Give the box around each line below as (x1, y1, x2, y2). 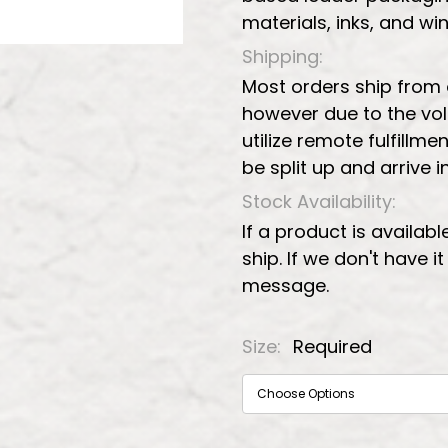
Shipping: (242, 43, 323, 69)
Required (293, 333, 372, 359)
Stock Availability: (242, 188, 396, 214)
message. (242, 272, 329, 298)
